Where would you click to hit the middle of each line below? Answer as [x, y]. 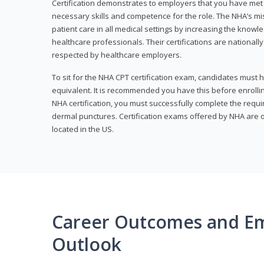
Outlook [87, 245]
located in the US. [83, 129]
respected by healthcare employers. [117, 55]
